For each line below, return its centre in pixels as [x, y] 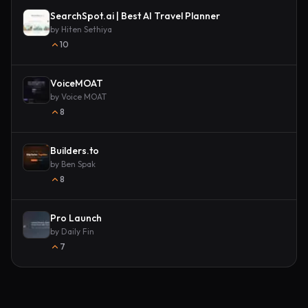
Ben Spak [78, 164]
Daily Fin [78, 231]
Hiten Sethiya [87, 29]
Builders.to [75, 151]
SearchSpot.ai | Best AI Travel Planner [135, 16]
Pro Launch [76, 218]
